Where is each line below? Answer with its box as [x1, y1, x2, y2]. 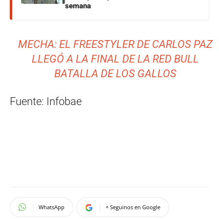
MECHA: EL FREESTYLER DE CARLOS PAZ [18, 38, 213, 50]
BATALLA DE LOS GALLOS [54, 67, 177, 80]
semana [65, 1, 91, 10]
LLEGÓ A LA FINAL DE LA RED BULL [32, 52, 199, 65]
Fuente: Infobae [10, 95, 82, 108]
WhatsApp [39, 203, 65, 211]
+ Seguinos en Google [106, 203, 160, 211]
